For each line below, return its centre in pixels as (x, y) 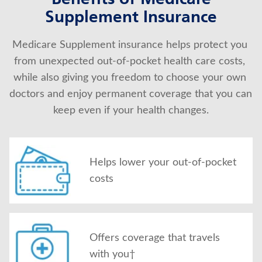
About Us (32, 17)
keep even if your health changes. (131, 111)
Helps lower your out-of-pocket (163, 162)
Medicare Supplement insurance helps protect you (130, 45)
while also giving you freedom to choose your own (130, 78)
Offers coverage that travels (155, 238)
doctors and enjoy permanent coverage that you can (131, 94)
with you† (112, 254)
